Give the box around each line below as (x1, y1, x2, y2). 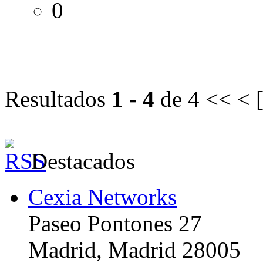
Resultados (5, 86, 112, 112)
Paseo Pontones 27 (28, 210, 202, 236)
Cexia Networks (28, 184, 177, 210)
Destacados (31, 148, 135, 174)
